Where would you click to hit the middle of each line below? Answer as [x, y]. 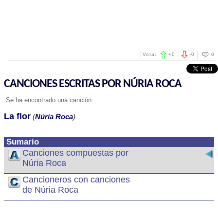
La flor [17, 116]
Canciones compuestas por [75, 153]
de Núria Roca [50, 190]
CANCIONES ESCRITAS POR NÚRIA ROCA [93, 84]
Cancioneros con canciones [76, 180]
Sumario [23, 142]
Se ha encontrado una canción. [49, 100]
